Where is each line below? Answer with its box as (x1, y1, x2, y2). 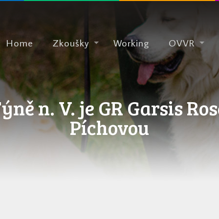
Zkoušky (52, 36, 89, 49)
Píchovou (69, 114, 149, 140)
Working (113, 36, 149, 49)
